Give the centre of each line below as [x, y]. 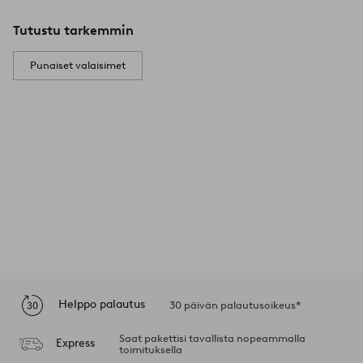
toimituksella [150, 349]
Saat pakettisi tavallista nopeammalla [212, 338]
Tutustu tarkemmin [73, 30]
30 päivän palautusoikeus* [235, 305]
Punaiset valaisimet [78, 65]
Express [75, 344]
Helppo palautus [102, 305]
